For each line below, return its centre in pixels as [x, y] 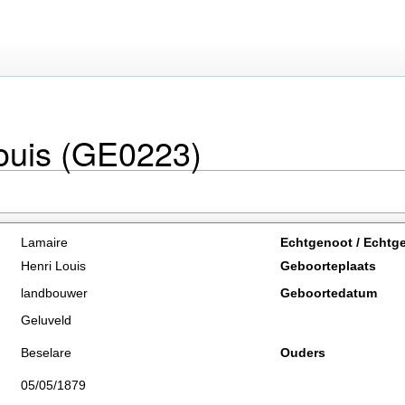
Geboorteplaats [328, 266]
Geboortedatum [329, 293]
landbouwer [54, 293]
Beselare [46, 353]
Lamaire [44, 242]
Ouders [303, 353]
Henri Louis [53, 266]
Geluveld [46, 320]
